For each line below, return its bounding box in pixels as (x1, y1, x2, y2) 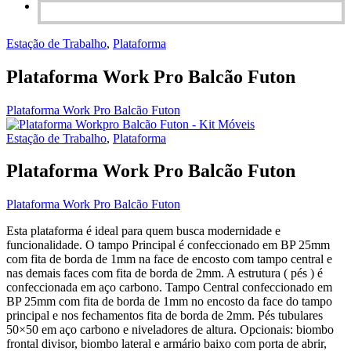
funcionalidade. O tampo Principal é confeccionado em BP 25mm (6, 238, 330, 252)
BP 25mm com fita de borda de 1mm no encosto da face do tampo (6, 295, 332, 309)
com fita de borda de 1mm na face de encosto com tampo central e (6, 252, 332, 266)
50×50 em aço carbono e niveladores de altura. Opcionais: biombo (6, 323, 334, 337)
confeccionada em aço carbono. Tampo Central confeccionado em (6, 280, 332, 295)
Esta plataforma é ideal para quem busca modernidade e (6, 224, 280, 238)
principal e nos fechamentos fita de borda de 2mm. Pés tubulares (6, 309, 323, 323)
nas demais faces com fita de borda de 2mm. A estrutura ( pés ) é (6, 266, 323, 280)
